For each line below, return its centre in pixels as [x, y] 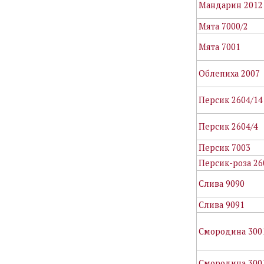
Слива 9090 [222, 183]
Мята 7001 [220, 47]
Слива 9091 [222, 204]
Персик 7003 [225, 147]
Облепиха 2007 [230, 73]
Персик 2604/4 [229, 126]
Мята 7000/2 [224, 26]
